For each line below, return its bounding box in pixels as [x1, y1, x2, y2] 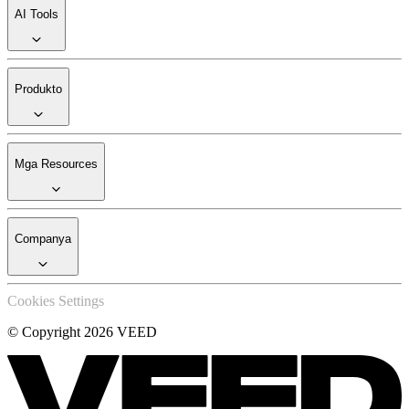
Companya [15, 232, 71, 246]
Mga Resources [15, 157, 98, 172]
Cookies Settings [7, 293, 104, 309]
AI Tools [15, 7, 58, 22]
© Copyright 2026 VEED [7, 324, 157, 341]
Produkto [15, 82, 62, 97]
